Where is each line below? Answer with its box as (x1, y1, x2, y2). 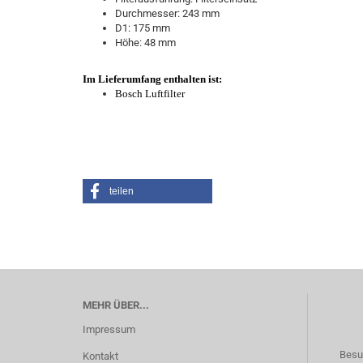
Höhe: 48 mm (115, 36, 176, 49)
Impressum (83, 323, 135, 335)
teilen (109, 186, 134, 197)
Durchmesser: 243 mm (115, 7, 220, 19)
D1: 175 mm (115, 22, 170, 34)
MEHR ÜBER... (83, 299, 149, 311)
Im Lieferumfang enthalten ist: (83, 73, 222, 85)
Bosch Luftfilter (115, 88, 185, 100)
